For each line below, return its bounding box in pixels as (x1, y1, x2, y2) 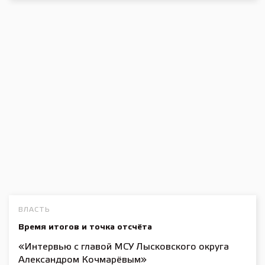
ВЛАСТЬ (18, 206, 50, 213)
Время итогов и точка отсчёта (18, 223, 152, 231)
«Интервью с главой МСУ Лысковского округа (18, 242, 229, 251)
